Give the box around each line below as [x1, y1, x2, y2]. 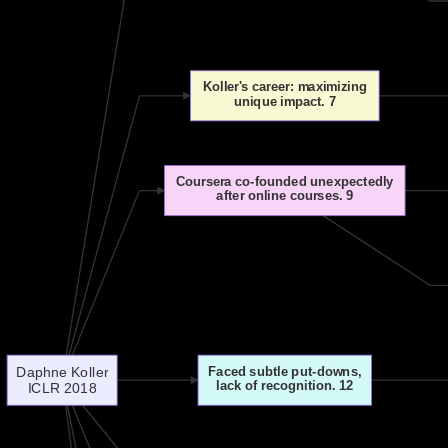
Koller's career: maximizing [202, 79, 367, 94]
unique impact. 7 [233, 93, 336, 109]
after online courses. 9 [216, 188, 354, 204]
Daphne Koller [16, 363, 109, 380]
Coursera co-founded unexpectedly [176, 174, 394, 189]
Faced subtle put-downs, [208, 363, 362, 379]
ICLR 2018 [27, 380, 97, 396]
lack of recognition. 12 [216, 378, 354, 393]
